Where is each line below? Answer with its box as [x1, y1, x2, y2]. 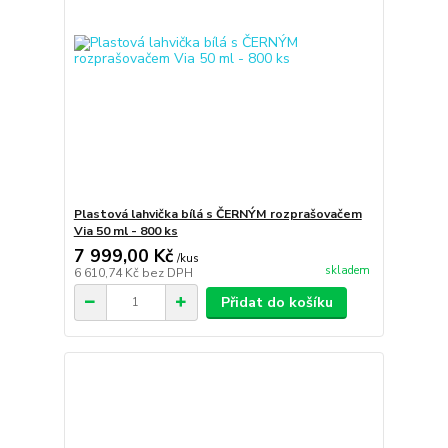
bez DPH [141, 264, 193, 281]
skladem [324, 263, 370, 278]
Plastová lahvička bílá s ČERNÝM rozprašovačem [73, 205, 362, 222]
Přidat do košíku [220, 292, 333, 312]
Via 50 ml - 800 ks [73, 222, 178, 239]
